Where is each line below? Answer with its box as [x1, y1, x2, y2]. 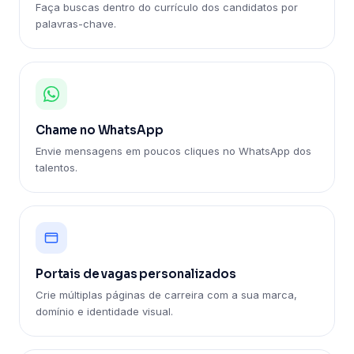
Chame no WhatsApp [36, 122, 164, 137]
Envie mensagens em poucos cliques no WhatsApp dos [36, 145, 311, 157]
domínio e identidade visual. [36, 305, 173, 318]
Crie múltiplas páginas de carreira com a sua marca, [36, 288, 297, 301]
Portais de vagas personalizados [36, 266, 236, 281]
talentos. [36, 161, 77, 174]
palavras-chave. [36, 17, 116, 30]
